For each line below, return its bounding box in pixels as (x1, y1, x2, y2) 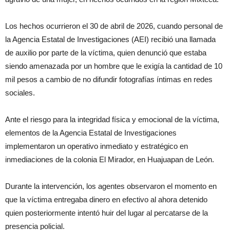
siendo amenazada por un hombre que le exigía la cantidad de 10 (5, 62, 222, 71)
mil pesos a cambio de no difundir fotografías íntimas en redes (5, 75, 213, 84)
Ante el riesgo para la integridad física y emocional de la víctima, (5, 115, 219, 124)
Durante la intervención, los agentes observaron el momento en (5, 182, 217, 191)
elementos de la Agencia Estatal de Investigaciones (5, 128, 177, 138)
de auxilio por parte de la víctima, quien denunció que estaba (5, 48, 206, 57)
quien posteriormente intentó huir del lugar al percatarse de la (5, 208, 208, 218)
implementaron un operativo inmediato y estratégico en (5, 142, 188, 151)
